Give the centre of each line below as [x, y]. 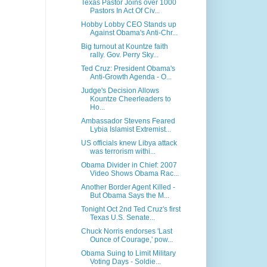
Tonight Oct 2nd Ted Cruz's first [131, 209]
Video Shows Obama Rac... [134, 174]
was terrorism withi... [122, 152]
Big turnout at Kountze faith [124, 47]
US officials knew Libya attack [129, 143]
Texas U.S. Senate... [122, 218]
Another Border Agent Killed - [128, 187]
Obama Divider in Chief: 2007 [129, 165]
